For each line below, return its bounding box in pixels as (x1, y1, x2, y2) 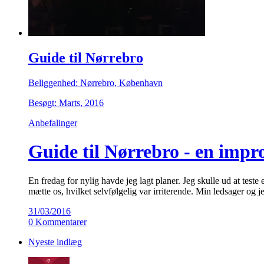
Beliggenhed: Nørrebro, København (28, 77, 163, 88)
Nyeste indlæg (28, 236, 82, 247)
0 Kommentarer (28, 216, 87, 227)
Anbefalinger (28, 117, 77, 128)
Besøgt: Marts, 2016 (28, 97, 104, 108)
